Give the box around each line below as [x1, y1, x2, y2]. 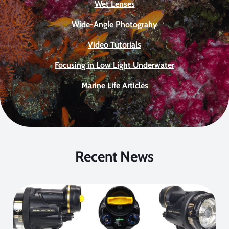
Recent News [75, 147, 154, 165]
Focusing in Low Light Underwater [55, 60, 174, 70]
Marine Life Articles [81, 80, 148, 90]
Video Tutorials [88, 39, 141, 50]
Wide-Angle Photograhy [72, 19, 157, 29]
